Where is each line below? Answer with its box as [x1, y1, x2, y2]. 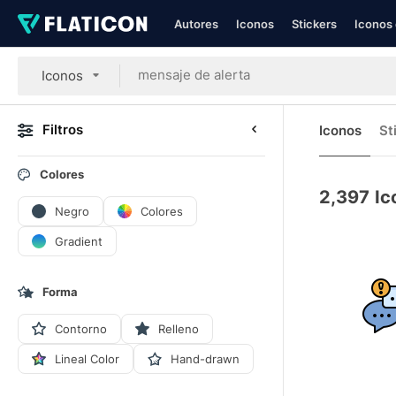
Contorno [55, 321, 107, 336]
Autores [174, 17, 218, 31]
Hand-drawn [171, 351, 240, 366]
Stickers [292, 17, 337, 31]
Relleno [158, 321, 199, 336]
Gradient [55, 233, 103, 248]
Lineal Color [55, 351, 119, 366]
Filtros [42, 121, 83, 138]
